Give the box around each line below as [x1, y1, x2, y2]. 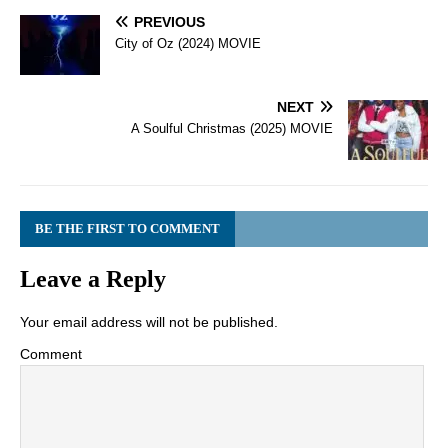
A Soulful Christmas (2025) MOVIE [131, 121, 333, 137]
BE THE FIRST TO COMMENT [35, 221, 220, 237]
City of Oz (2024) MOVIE [115, 36, 261, 52]
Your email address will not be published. [20, 314, 278, 331]
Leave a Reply [20, 266, 166, 293]
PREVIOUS [134, 14, 205, 31]
